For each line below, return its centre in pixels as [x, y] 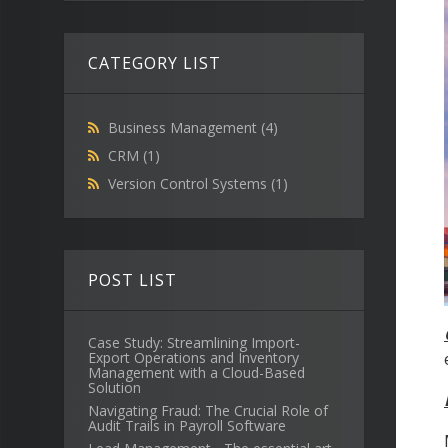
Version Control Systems [189, 183]
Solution [114, 387]
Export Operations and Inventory [193, 357]
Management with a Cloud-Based [196, 372]
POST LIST [132, 280]
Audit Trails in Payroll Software [187, 425]
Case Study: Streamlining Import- [194, 342]
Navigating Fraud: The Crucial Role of [208, 410]
